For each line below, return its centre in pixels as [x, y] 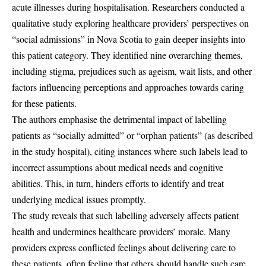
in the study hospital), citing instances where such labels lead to [130, 151]
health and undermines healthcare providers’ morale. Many [121, 231]
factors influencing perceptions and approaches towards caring [128, 87]
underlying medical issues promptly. [79, 199]
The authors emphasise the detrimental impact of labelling [119, 119]
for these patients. [44, 103]
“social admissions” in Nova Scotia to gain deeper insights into [129, 39]
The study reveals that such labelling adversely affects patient [125, 215]
